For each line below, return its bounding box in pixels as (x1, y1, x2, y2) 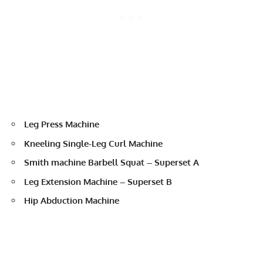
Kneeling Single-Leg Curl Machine (24, 137, 163, 149)
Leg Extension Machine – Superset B (24, 176, 174, 187)
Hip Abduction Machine (24, 195, 122, 207)
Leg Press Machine (24, 119, 99, 130)
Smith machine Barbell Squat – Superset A (24, 157, 201, 168)
